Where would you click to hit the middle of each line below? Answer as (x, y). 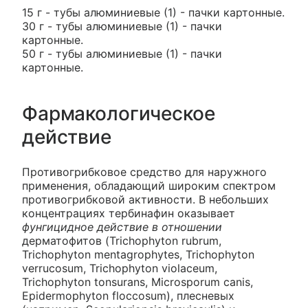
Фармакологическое (119, 113)
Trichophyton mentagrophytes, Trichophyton (138, 254)
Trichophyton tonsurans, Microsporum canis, (137, 282)
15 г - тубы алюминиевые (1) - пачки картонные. (153, 12)
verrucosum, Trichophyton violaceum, (120, 268)
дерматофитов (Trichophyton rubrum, (122, 241)
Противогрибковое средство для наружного (144, 172)
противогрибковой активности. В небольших (145, 199)
